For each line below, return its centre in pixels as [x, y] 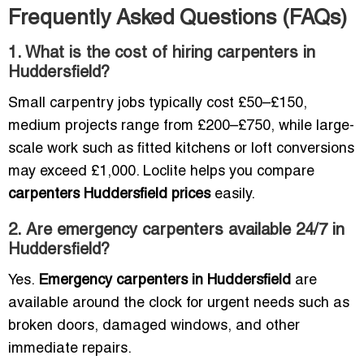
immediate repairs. [70, 349]
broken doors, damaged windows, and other [154, 327]
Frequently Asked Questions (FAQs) [178, 19]
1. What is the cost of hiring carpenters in [162, 54]
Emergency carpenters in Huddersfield [165, 281]
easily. [233, 195]
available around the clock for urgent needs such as [179, 304]
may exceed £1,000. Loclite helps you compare [161, 172]
